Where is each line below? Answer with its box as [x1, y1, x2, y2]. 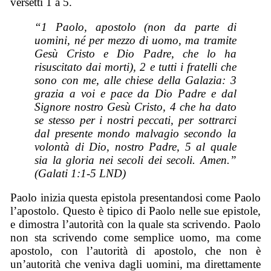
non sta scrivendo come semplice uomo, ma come [10, 231, 261, 244]
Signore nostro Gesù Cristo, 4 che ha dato [34, 100, 237, 113]
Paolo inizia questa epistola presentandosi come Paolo [10, 191, 261, 204]
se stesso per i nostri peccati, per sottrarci [34, 113, 237, 126]
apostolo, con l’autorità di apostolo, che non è [10, 244, 261, 258]
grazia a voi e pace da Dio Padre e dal [34, 87, 237, 100]
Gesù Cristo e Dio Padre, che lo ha [34, 47, 237, 60]
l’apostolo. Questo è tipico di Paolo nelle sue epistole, [10, 204, 261, 218]
